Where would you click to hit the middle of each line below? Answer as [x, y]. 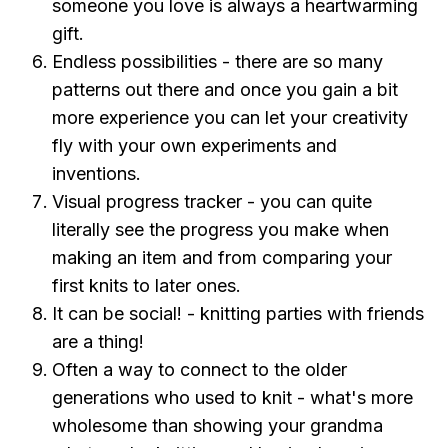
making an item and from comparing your [222, 257]
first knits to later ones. [147, 285]
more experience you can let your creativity [230, 117]
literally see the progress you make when [221, 229]
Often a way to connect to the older [200, 369]
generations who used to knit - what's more [233, 397]
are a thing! [98, 341]
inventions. [97, 173]
